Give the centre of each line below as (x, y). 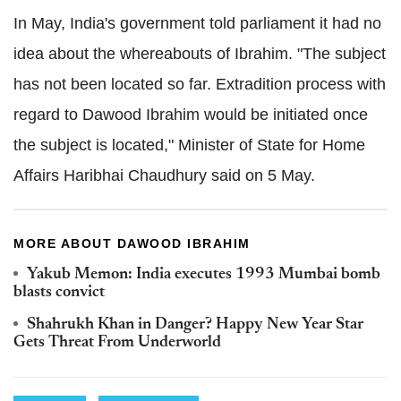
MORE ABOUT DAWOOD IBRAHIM (132, 244)
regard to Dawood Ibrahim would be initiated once (191, 115)
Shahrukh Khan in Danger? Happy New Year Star (195, 325)
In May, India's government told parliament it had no (197, 24)
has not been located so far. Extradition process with (200, 85)
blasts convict (59, 293)
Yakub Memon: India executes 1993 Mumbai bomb (204, 275)
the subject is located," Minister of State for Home (189, 145)
